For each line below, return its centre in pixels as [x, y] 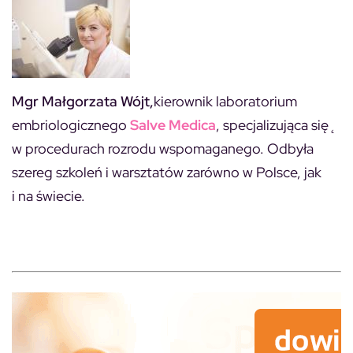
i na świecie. [48, 195]
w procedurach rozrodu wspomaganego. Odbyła [163, 148]
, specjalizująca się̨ [272, 124]
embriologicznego [71, 124]
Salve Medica [173, 124]
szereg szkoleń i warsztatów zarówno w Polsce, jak [167, 172]
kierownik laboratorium [225, 101]
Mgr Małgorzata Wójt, [83, 101]
